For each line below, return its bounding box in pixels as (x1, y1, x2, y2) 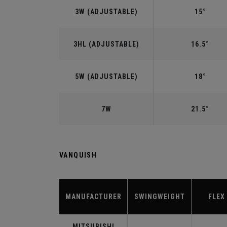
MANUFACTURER (65, 193, 122, 201)
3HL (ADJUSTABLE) (73, 40, 139, 48)
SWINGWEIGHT (134, 193, 185, 201)
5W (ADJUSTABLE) (74, 72, 138, 81)
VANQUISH (59, 151, 97, 159)
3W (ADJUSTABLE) (74, 8, 138, 16)
